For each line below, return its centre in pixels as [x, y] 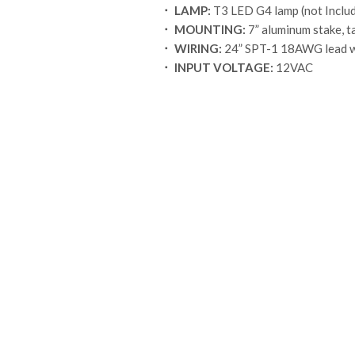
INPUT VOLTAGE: [222, 67]
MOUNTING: [208, 29]
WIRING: [197, 48]
